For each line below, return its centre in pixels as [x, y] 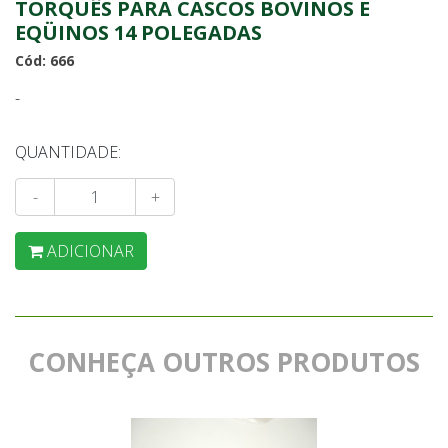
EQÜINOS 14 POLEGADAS [138, 32]
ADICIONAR [90, 251]
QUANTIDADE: [68, 152]
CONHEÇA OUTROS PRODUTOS [224, 362]
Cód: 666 [44, 60]
